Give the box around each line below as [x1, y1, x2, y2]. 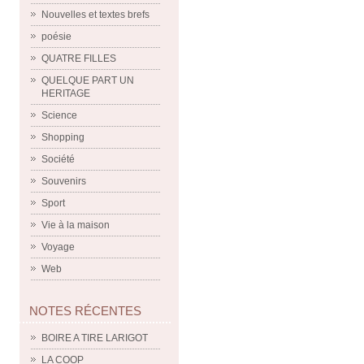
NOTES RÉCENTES [29, 304, 141, 318]
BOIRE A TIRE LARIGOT [41, 332, 148, 344]
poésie [41, 31, 71, 42]
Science [41, 110, 77, 121]
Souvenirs [41, 175, 86, 187]
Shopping [41, 132, 84, 143]
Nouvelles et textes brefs [41, 9, 149, 20]
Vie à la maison [41, 219, 110, 231]
